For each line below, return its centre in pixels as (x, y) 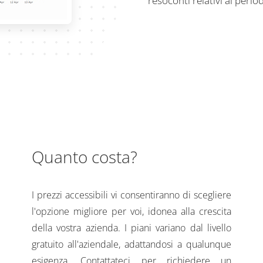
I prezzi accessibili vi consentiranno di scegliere (131, 195)
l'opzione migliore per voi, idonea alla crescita (131, 211)
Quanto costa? (85, 157)
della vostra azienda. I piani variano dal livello (131, 228)
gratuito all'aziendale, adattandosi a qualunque (131, 244)
